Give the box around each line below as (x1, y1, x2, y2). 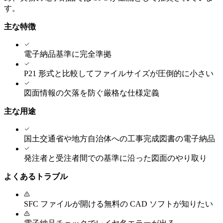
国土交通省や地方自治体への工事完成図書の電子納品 (24, 134, 215, 143)
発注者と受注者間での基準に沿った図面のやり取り (24, 153, 207, 162)
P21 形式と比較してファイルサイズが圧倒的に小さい (24, 69, 214, 78)
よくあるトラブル (4, 172, 68, 181)
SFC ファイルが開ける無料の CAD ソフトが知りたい (24, 199, 213, 208)
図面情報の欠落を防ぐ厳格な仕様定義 (24, 88, 159, 97)
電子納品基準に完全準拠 (24, 49, 111, 58)
